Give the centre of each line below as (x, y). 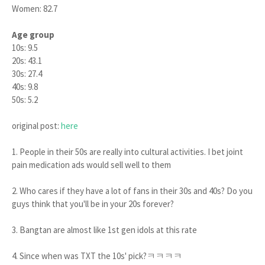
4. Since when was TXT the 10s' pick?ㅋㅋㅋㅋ (97, 256)
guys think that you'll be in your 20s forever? (93, 204)
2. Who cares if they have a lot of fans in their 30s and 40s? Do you (132, 191)
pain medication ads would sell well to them (91, 165)
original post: (36, 126)
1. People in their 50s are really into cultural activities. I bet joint (127, 152)
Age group (33, 35)
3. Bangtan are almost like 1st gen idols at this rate (104, 230)
